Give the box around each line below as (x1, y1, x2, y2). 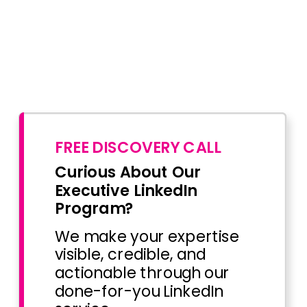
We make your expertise (54, 225, 239, 248)
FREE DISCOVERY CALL (54, 136, 222, 158)
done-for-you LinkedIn (54, 280, 224, 302)
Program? (54, 197, 134, 220)
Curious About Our (54, 161, 201, 184)
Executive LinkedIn (54, 179, 197, 201)
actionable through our (54, 262, 230, 284)
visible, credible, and (54, 243, 206, 266)
